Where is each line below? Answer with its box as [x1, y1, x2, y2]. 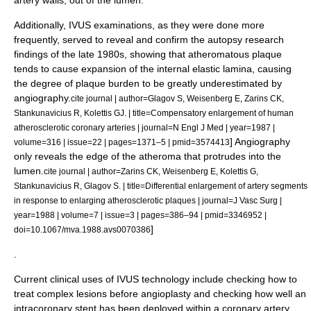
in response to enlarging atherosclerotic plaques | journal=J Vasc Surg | [14, 196, 282, 205]
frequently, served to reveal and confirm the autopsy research [14, 34, 284, 45]
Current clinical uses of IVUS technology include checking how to [14, 274, 297, 285]
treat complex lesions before [14, 288, 141, 299]
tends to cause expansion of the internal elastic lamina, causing [14, 63, 292, 74]
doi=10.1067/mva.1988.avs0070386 [14, 225, 151, 234]
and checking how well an [191, 288, 306, 299]
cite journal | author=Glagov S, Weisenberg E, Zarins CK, [71, 94, 284, 103]
